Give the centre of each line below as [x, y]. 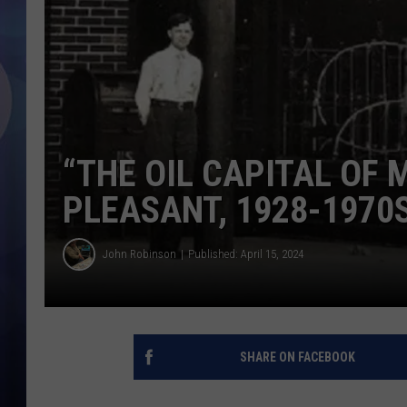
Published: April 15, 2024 [246, 254]
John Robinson [139, 254]
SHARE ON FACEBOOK [297, 357]
